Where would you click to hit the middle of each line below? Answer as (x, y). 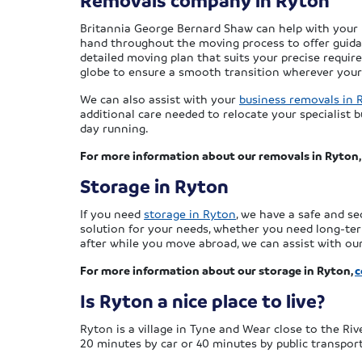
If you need (112, 213)
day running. (114, 128)
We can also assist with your (160, 99)
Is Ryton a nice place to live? (202, 301)
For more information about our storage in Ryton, (217, 270)
